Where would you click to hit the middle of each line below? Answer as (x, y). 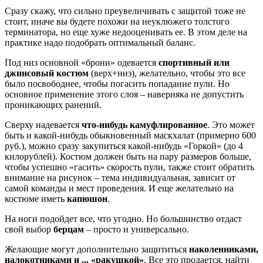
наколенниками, (224, 249)
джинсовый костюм (47, 73)
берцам (69, 229)
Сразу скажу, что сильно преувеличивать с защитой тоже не (125, 11)
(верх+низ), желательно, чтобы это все (167, 73)
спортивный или (194, 62)
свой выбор (29, 229)
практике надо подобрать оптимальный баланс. (100, 42)
